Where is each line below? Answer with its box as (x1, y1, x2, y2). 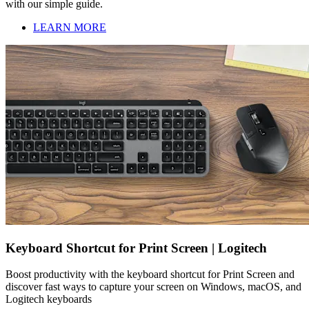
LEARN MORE (33, 21, 106, 34)
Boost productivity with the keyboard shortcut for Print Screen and (6, 268, 295, 281)
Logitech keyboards (6, 293, 92, 306)
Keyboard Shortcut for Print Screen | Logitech (6, 240, 267, 255)
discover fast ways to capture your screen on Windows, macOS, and (6, 281, 301, 293)
